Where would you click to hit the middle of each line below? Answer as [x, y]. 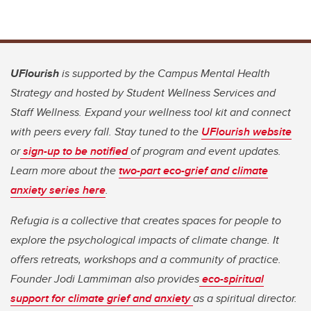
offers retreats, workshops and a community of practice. [146, 260]
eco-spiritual [232, 279]
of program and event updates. [206, 151]
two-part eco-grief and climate [193, 171]
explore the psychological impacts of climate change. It [145, 240]
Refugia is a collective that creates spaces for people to [146, 221]
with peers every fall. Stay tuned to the [106, 132]
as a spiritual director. [245, 299]
